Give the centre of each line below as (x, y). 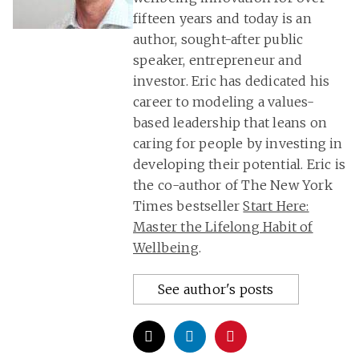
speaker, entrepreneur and (218, 61)
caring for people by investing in (238, 144)
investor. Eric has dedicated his (232, 81)
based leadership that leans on (230, 123)
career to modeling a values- (224, 102)
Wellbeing (166, 248)
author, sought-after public (218, 40)
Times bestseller (188, 206)
